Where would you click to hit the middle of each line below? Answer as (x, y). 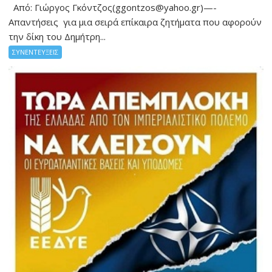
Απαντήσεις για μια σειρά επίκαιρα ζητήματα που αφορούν (135, 22)
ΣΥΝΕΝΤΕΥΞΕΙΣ (36, 52)
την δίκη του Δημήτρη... (57, 36)
